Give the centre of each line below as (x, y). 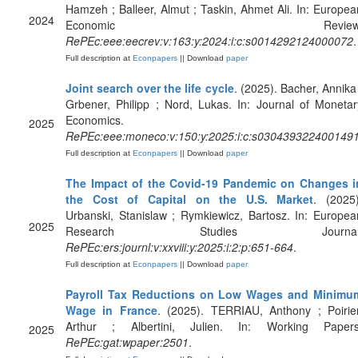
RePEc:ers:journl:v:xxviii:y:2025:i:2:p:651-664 (179, 247)
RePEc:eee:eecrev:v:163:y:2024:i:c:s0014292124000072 (209, 41)
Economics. (95, 120)
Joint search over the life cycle (150, 88)
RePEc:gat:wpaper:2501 (127, 342)
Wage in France (111, 310)
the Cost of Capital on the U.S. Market (190, 199)
